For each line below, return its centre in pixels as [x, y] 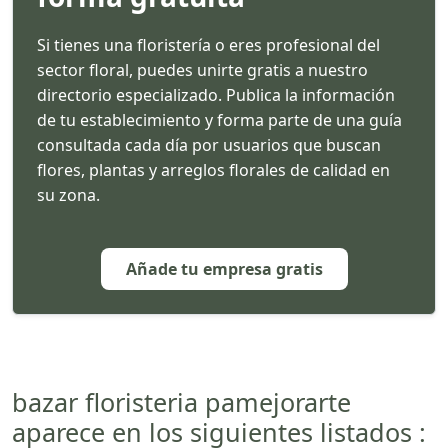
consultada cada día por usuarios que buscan [209, 144]
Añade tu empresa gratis [224, 268]
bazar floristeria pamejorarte [181, 401]
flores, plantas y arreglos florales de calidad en [213, 169]
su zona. [68, 194]
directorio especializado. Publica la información [216, 94]
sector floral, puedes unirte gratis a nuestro [202, 69]
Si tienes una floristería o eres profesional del [208, 44]
